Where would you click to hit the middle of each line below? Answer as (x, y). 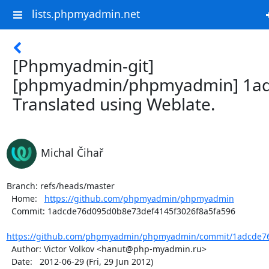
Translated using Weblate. (114, 104)
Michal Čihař (72, 153)
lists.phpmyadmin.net (86, 14)
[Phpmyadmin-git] (83, 65)
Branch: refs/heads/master (60, 186)
